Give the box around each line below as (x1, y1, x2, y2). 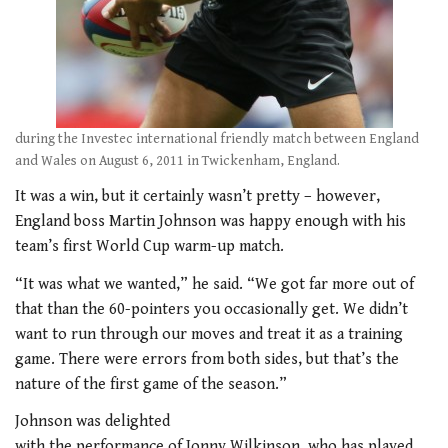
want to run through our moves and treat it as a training (15, 324, 403, 344)
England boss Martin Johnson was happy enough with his (15, 212, 406, 231)
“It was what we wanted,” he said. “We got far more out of (15, 274, 414, 294)
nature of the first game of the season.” (15, 374, 287, 394)
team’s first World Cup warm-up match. (15, 237, 284, 256)
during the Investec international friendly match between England (15, 130, 419, 147)
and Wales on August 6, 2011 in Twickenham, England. (15, 152, 340, 169)
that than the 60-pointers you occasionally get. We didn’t (15, 299, 408, 319)
